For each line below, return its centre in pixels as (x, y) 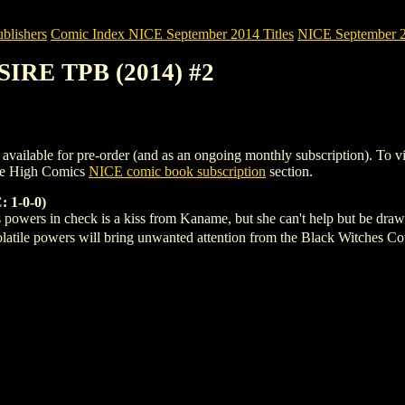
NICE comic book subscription (177, 171)
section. (289, 171)
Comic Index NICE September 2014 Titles (172, 34)
